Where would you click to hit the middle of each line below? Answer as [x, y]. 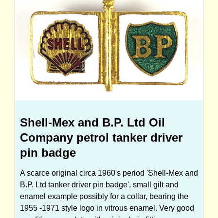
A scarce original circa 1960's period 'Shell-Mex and [109, 173]
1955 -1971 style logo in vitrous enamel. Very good [107, 208]
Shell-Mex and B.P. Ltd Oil [92, 122]
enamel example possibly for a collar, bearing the [104, 196]
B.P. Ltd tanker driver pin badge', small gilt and [99, 184]
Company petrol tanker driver [101, 137]
